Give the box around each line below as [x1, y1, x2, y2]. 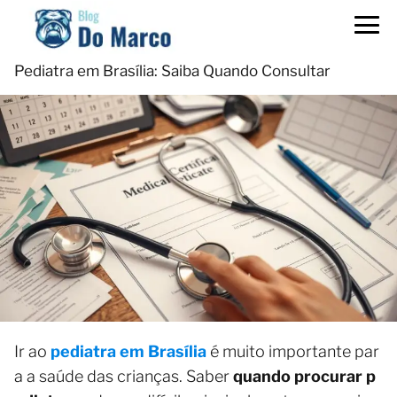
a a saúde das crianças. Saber [14, 367, 233, 386]
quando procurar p [233, 367, 376, 386]
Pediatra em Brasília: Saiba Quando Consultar [14, 62, 331, 80]
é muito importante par [206, 342, 379, 362]
